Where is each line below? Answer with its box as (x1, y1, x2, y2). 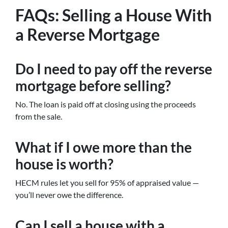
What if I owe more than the (15, 138, 192, 156)
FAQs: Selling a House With (15, 5, 212, 25)
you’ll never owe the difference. (15, 190, 123, 200)
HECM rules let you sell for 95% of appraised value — (15, 178, 199, 188)
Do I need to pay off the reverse (15, 60, 212, 78)
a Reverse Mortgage (15, 24, 160, 45)
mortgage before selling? (15, 77, 171, 95)
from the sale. (15, 111, 62, 122)
